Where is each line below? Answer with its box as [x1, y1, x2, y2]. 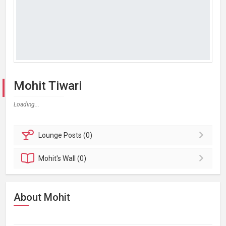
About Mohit [14, 191, 70, 203]
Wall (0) [63, 154, 87, 162]
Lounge [38, 131, 64, 139]
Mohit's [38, 154, 63, 162]
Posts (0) [64, 131, 93, 139]
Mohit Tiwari [14, 79, 82, 93]
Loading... [14, 101, 39, 108]
